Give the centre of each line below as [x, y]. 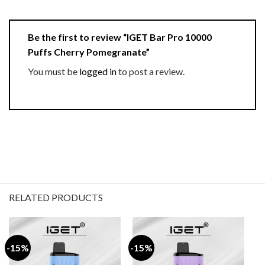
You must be [54, 72]
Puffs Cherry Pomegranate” [90, 52]
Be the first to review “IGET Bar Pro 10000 [120, 37]
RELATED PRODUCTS [56, 198]
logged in [98, 72]
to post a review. [151, 72]
